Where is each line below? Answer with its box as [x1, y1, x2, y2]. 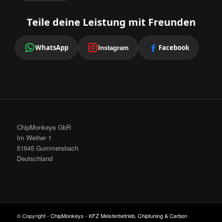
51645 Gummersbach [16, 143, 78, 153]
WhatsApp [35, 43, 68, 52]
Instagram [98, 44, 129, 52]
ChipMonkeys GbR [16, 122, 71, 132]
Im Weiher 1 [16, 133, 52, 143]
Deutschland [16, 154, 53, 164]
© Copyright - [16, 212, 51, 220]
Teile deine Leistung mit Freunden [26, 15, 196, 29]
